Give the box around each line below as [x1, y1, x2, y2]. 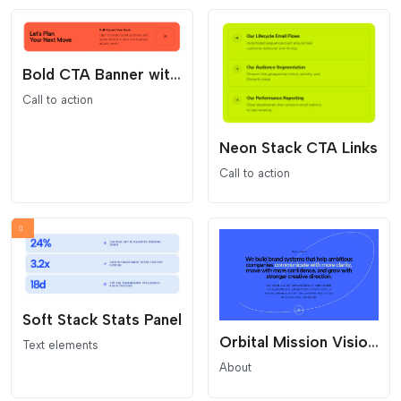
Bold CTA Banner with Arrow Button [170, 64, 181, 83]
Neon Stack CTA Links [219, 138, 378, 157]
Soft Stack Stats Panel [22, 310, 182, 328]
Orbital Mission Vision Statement [368, 333, 379, 352]
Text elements [22, 337, 98, 352]
